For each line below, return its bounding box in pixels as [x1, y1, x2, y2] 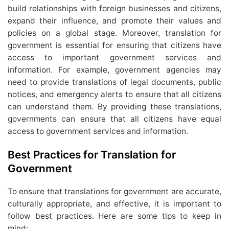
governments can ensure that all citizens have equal [8, 113, 221, 124]
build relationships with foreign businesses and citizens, [8, 3, 221, 13]
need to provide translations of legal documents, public [8, 77, 221, 87]
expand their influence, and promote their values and [8, 15, 221, 26]
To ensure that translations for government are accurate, [8, 187, 221, 197]
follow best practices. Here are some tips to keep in [8, 211, 221, 221]
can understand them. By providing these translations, [8, 101, 221, 111]
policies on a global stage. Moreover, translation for [8, 28, 221, 38]
